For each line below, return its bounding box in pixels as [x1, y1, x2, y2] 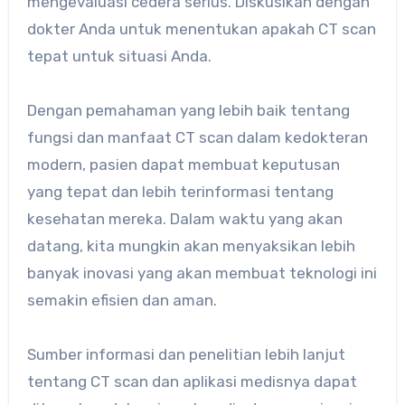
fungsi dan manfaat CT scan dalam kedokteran [26, 127, 368, 146]
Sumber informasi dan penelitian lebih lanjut [26, 344, 345, 363]
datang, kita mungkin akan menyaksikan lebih [26, 236, 355, 255]
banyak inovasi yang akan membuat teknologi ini [26, 263, 377, 282]
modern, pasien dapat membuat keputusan [26, 155, 340, 174]
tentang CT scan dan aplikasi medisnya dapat [26, 372, 357, 391]
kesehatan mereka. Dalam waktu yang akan [26, 209, 343, 228]
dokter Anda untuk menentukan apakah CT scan [26, 19, 376, 38]
